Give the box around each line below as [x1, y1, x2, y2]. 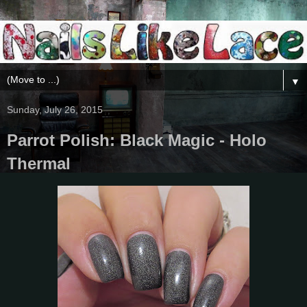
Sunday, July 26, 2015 [7, 103, 103, 115]
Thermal [7, 153, 71, 173]
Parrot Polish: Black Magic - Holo [7, 130, 267, 149]
